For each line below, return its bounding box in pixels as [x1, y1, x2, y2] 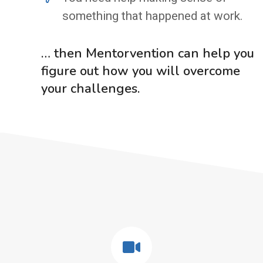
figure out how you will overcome [41, 62, 240, 80]
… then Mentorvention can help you [41, 45, 254, 63]
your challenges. [41, 80, 140, 98]
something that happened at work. [62, 9, 243, 23]
